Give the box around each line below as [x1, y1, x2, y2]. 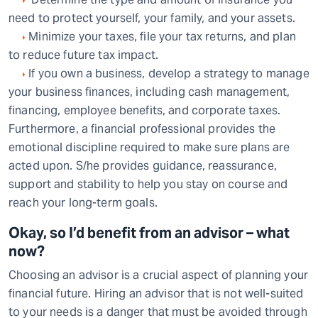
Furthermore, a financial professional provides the [9, 121, 276, 136]
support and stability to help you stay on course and [9, 177, 288, 192]
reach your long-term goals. [9, 195, 158, 210]
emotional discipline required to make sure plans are [9, 140, 290, 155]
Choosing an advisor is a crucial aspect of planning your [9, 268, 309, 283]
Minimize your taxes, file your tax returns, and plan [26, 29, 296, 44]
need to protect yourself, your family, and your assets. [9, 11, 295, 26]
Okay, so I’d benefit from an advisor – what [9, 224, 290, 242]
